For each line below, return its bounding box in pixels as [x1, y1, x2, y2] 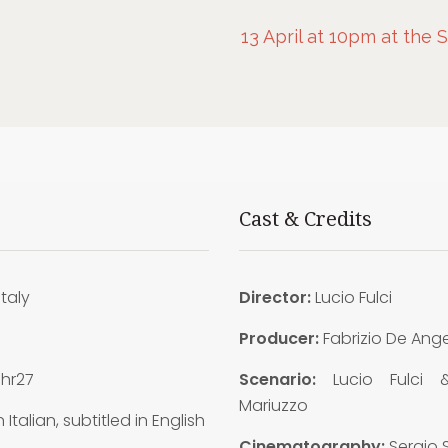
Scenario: [238, 368, 333, 391]
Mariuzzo [238, 394, 308, 417]
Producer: [238, 327, 319, 350]
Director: [238, 286, 311, 309]
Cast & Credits [238, 207, 372, 231]
